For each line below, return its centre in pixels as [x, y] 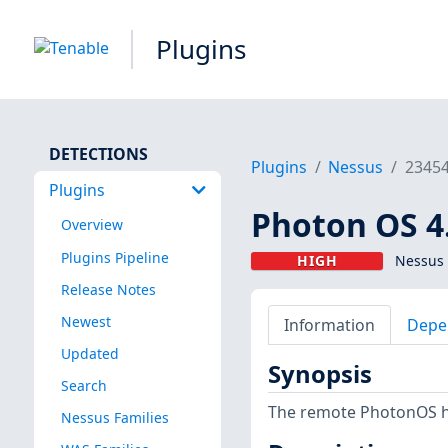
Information [329, 324]
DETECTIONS [98, 153]
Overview [91, 225]
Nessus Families [114, 418]
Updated [89, 353]
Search [83, 385]
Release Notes [108, 289]
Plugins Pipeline [114, 257]
